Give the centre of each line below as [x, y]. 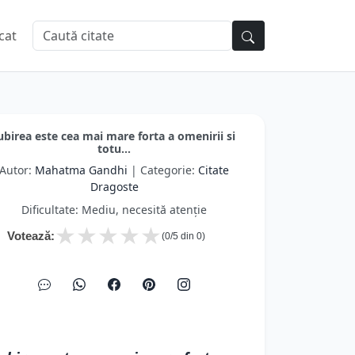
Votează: [31, 236]
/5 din [183, 236]
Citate [214, 170]
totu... [114, 149]
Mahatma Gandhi [81, 170]
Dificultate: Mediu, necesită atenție [114, 210]
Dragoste [114, 187]
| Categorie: [163, 170]
